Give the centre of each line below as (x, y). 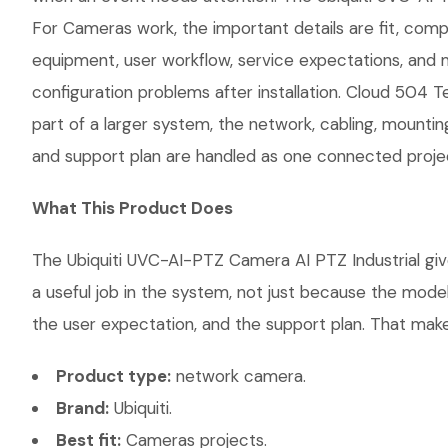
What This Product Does (132, 208)
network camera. (238, 376)
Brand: (82, 408)
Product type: (113, 376)
